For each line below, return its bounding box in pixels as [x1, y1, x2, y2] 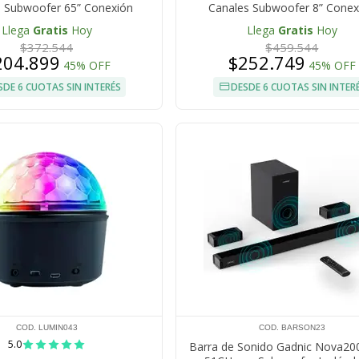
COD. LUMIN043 [15, 323, 78, 333]
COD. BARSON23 [258, 323, 325, 333]
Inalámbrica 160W [245, 14, 339, 30]
